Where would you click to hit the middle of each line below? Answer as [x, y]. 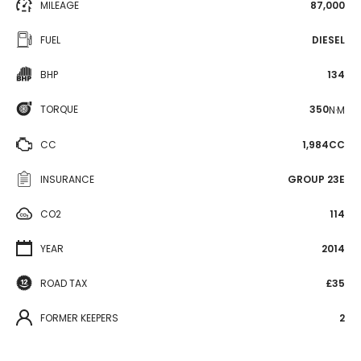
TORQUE [59, 109]
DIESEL [328, 40]
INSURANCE [67, 179]
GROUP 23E [316, 179]
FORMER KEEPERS [79, 317]
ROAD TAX [64, 283]
